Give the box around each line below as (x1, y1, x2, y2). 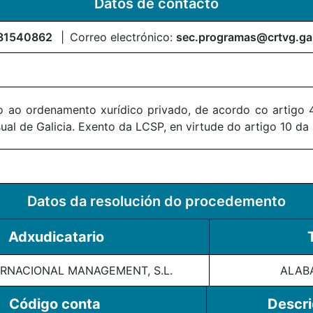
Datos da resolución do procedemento (27, 192, 286, 210)
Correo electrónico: (70, 29, 176, 44)
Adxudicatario (8, 228, 104, 245)
